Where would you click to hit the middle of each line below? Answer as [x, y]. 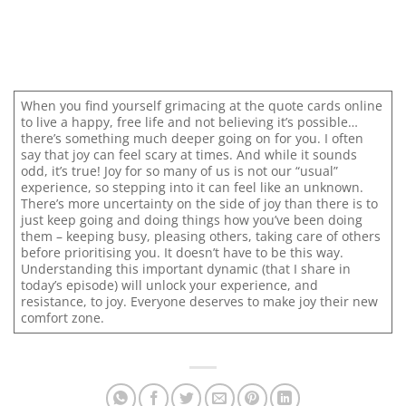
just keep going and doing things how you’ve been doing [192, 219]
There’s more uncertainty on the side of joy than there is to [200, 203]
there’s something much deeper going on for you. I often [193, 138]
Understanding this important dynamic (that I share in [186, 268]
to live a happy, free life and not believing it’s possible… [190, 121]
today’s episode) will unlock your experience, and [170, 285]
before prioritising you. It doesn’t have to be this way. [183, 252]
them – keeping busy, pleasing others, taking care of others [201, 236]
